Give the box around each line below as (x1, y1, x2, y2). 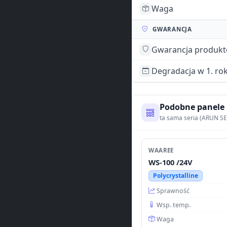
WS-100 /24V (148, 157, 193, 167)
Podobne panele (159, 101, 224, 113)
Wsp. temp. (157, 200, 191, 209)
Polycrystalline (153, 171, 198, 180)
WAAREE (148, 146, 174, 154)
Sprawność (157, 186, 190, 195)
